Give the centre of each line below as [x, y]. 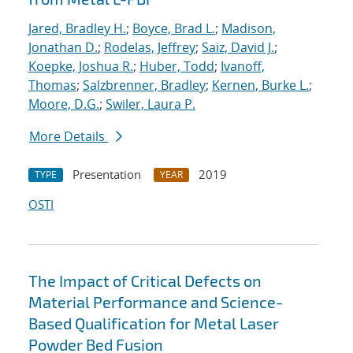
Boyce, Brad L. [174, 29]
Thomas [52, 85]
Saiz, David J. [238, 48]
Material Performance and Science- [156, 302]
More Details [69, 137]
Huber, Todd [177, 67]
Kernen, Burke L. [260, 85]
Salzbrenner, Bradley [144, 85]
